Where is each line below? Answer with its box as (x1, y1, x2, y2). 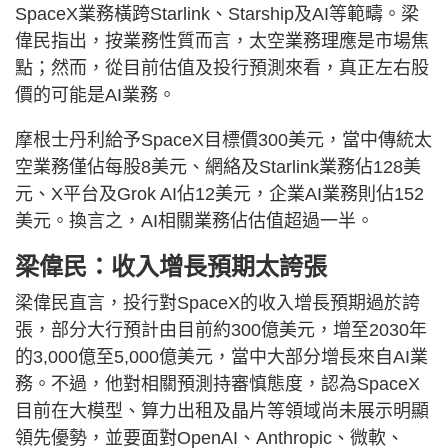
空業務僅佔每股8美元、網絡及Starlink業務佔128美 (15, 156, 421, 177)
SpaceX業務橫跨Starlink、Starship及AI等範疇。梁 (15, 3, 419, 24)
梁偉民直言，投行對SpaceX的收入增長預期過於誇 (15, 292, 420, 313)
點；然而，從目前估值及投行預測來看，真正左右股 (15, 57, 429, 78)
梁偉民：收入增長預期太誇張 (15, 252, 327, 280)
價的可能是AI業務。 (15, 84, 176, 105)
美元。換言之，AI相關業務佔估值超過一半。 (15, 210, 374, 231)
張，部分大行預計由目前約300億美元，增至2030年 (15, 319, 427, 340)
